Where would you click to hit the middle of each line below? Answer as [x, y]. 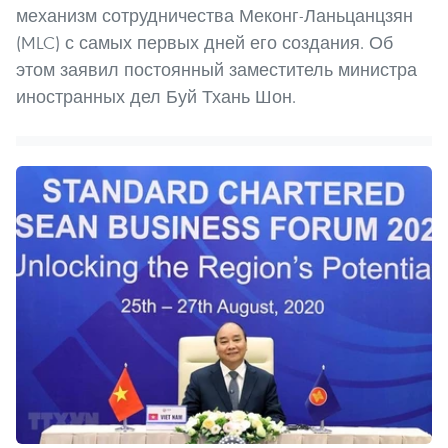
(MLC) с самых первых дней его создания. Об [204, 43]
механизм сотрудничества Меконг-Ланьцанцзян [214, 16]
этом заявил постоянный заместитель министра [216, 70]
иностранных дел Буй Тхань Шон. [156, 97]
